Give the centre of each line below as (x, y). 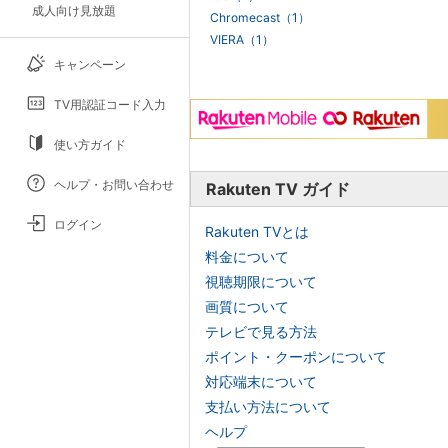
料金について (247, 256)
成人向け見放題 (74, 10)
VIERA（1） (242, 39)
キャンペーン (90, 64)
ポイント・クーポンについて (296, 356)
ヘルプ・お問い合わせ (114, 184)
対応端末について (261, 381)
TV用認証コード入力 (110, 104)
